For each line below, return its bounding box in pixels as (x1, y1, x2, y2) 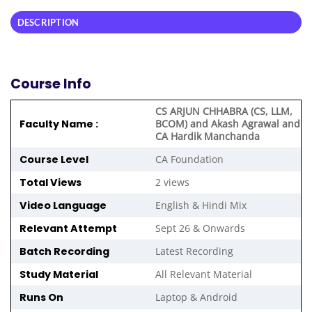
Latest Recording (155, 244, 234, 258)
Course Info (10, 75, 91, 94)
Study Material (11, 267, 98, 282)
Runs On (11, 290, 63, 305)
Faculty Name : (11, 117, 98, 132)
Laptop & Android (155, 290, 238, 304)
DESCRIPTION (17, 16, 79, 28)
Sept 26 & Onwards (155, 221, 246, 235)
